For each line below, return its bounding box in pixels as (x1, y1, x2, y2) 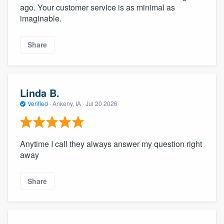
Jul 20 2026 (85, 99, 117, 108)
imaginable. (20, 12, 61, 24)
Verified (26, 99, 49, 108)
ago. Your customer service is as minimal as (20, 1, 175, 13)
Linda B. (20, 85, 59, 100)
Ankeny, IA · (51, 99, 85, 108)
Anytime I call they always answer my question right (20, 137, 202, 149)
